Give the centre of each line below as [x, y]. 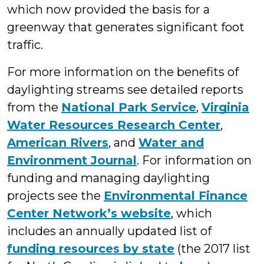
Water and [171, 142]
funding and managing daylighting [108, 178]
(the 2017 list [212, 248]
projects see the [55, 195]
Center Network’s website [89, 213]
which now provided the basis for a [108, 9]
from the [34, 107]
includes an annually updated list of [109, 231]
